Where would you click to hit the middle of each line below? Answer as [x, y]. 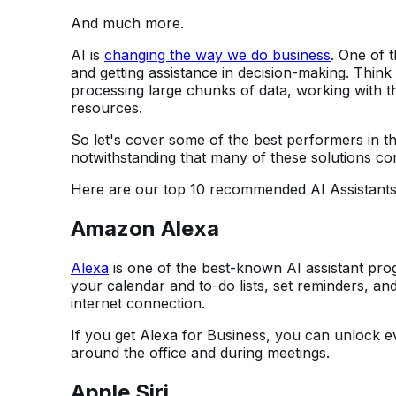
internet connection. [138, 304]
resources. [107, 108]
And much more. [127, 23]
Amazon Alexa [145, 229]
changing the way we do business [217, 55]
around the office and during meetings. [200, 353]
